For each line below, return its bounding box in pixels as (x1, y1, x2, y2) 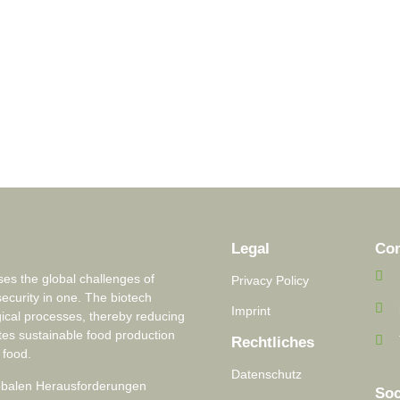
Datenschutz (230, 367, 302, 382)
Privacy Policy (230, 273, 309, 288)
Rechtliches (230, 334, 314, 352)
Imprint (230, 304, 271, 319)
